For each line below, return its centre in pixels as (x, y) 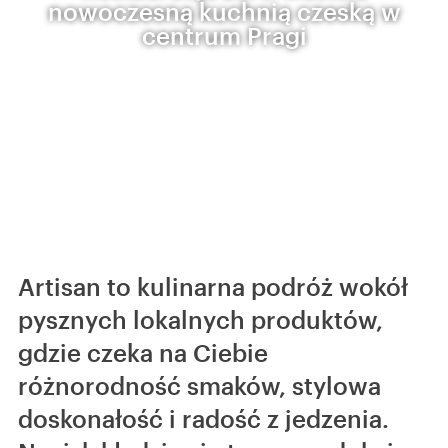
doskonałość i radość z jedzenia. (203, 418)
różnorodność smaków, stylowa (199, 385)
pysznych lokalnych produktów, (200, 319)
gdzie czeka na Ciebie (143, 352)
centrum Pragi (224, 35)
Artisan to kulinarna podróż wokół (213, 286)
